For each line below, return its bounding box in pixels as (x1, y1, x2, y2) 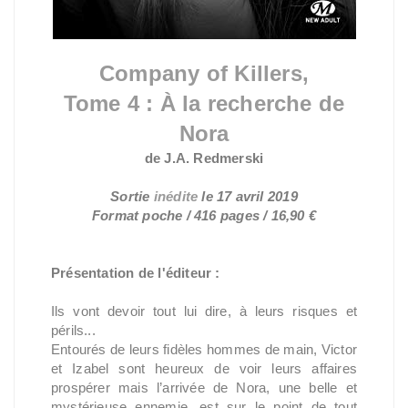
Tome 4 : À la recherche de (63, 91, 345, 116)
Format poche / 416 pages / (91, 208, 271, 223)
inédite (153, 189, 199, 204)
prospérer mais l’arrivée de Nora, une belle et (51, 380, 357, 395)
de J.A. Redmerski (144, 150, 264, 166)
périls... (51, 322, 96, 338)
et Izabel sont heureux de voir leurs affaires (51, 361, 357, 376)
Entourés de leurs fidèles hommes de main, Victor (51, 342, 357, 357)
